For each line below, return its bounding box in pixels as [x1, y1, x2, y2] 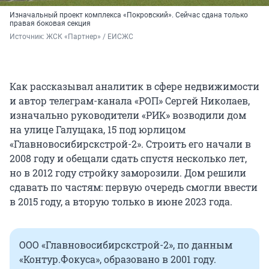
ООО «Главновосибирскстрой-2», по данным [19, 238, 232, 252]
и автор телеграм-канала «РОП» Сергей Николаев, [10, 94, 250, 107]
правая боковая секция [10, 19, 91, 28]
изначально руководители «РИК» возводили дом [10, 109, 246, 122]
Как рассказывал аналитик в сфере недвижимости [10, 80, 259, 93]
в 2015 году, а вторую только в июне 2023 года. [10, 195, 232, 208]
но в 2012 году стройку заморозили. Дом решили [10, 166, 246, 180]
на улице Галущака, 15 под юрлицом [10, 123, 186, 136]
